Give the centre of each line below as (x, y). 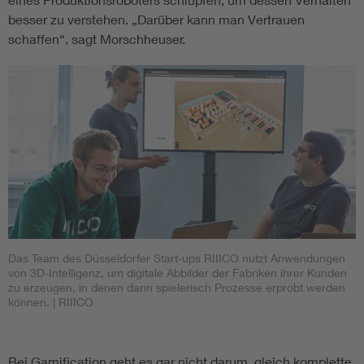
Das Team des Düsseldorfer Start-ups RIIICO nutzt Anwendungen (177, 258)
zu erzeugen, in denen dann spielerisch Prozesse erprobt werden (177, 288)
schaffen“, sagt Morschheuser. (97, 39)
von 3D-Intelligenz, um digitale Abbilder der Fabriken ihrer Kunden (178, 273)
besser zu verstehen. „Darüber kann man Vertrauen (156, 19)
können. (29, 302)
